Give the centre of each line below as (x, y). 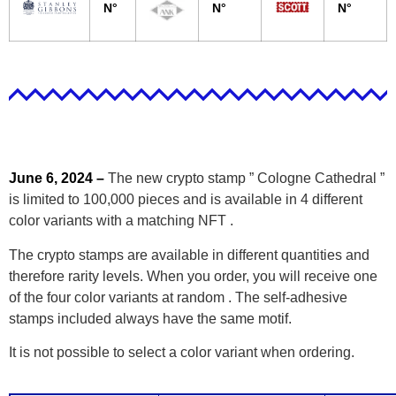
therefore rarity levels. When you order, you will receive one (193, 276)
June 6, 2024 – (58, 179)
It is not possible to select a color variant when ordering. (182, 352)
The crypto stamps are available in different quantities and (189, 255)
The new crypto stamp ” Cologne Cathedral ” (246, 179)
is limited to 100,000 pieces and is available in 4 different (186, 200)
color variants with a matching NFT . (121, 221)
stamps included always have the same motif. (150, 318)
